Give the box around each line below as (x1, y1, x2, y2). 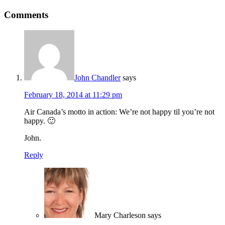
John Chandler (74, 73, 121, 82)
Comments (4, 10, 48, 21)
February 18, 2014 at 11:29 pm (24, 90, 122, 99)
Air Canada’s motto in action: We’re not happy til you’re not (24, 107, 214, 116)
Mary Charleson (94, 210, 146, 219)
